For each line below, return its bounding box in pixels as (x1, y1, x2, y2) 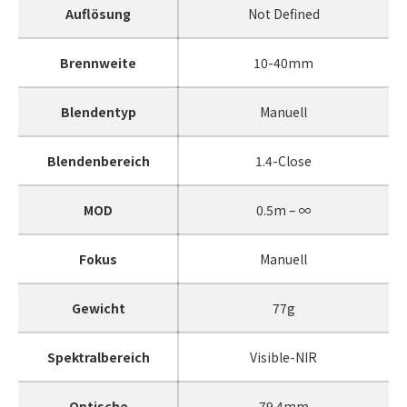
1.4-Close (255, 152, 312, 171)
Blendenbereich (46, 152, 150, 171)
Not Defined (247, 5, 320, 24)
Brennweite (60, 54, 136, 73)
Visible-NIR (250, 348, 317, 367)
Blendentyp (60, 103, 136, 122)
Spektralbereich (46, 348, 150, 367)
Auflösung (65, 5, 131, 24)
